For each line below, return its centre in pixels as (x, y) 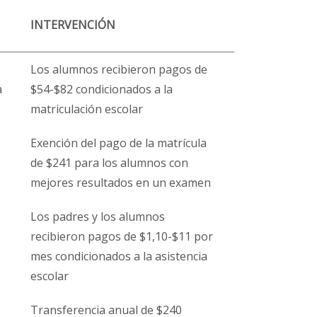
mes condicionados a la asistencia (119, 256)
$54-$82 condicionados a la (102, 89)
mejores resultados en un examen (121, 183)
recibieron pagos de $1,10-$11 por (122, 236)
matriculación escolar (87, 109)
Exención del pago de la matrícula (119, 143)
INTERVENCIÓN (73, 25)
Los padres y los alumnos (98, 217)
